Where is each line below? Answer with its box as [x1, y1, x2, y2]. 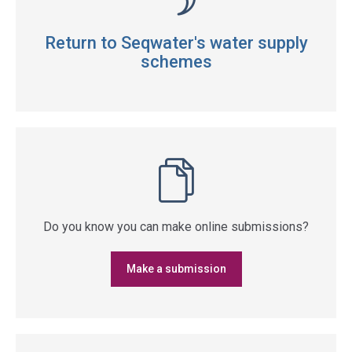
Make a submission [126, 262, 226, 275]
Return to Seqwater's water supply [44, 33, 308, 53]
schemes [140, 52, 212, 71]
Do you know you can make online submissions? [43, 219, 309, 234]
